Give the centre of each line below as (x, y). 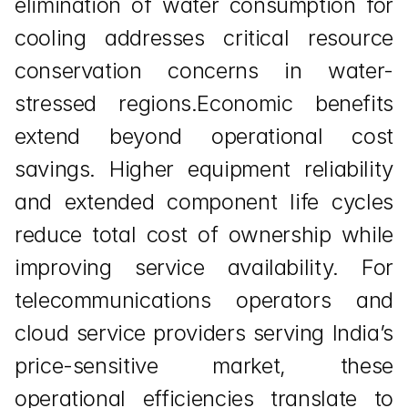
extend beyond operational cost (204, 136)
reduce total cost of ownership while (204, 235)
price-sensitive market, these (204, 366)
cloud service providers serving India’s (204, 333)
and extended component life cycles (204, 202)
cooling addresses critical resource (204, 38)
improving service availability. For (204, 267)
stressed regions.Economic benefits (204, 103)
